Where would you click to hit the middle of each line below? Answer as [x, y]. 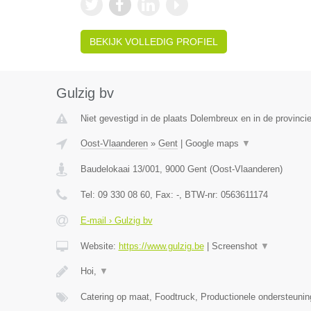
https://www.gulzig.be [161, 246]
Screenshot [236, 246]
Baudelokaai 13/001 [120, 169]
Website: [99, 246]
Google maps [213, 143]
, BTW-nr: [200, 195]
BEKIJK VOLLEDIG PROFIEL [153, 42]
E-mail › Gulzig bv [116, 220]
